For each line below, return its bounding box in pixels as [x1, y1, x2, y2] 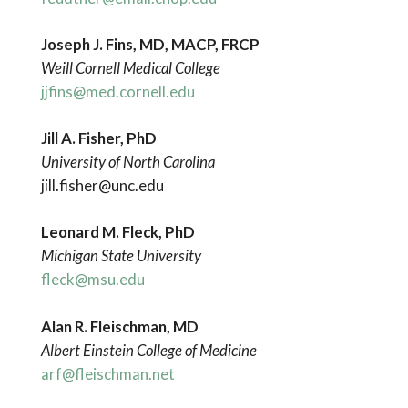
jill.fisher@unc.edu [40, 176, 172, 196]
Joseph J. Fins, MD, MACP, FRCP [40, 35, 260, 55]
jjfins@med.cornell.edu [40, 82, 195, 102]
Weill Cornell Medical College [40, 58, 220, 78]
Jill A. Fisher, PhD [40, 128, 157, 148]
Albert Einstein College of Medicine [40, 340, 257, 360]
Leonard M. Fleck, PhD [40, 222, 195, 242]
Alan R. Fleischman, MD [40, 316, 199, 336]
